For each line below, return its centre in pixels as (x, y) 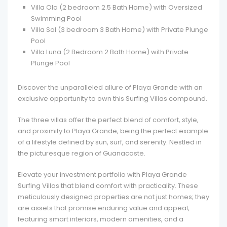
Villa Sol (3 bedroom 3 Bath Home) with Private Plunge (120, 30)
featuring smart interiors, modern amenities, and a (101, 219)
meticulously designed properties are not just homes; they (113, 197)
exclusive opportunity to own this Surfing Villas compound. (112, 99)
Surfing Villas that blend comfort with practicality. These (108, 186)
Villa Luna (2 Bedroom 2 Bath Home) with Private (110, 52)
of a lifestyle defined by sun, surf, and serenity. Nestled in (110, 142)
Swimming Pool (56, 18)
